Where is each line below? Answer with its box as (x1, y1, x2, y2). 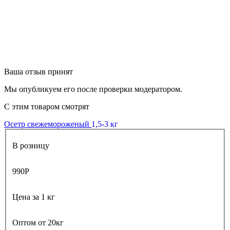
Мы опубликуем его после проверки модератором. (4, 85, 182, 94)
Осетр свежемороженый (4, 120, 91, 129)
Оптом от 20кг (12, 218, 64, 227)
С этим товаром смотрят (4, 102, 89, 111)
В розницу (12, 141, 49, 150)
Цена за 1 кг (12, 192, 55, 201)
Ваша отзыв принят (4, 67, 73, 76)
